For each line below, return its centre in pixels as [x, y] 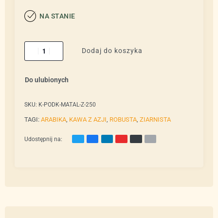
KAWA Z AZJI [88, 119]
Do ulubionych [47, 80]
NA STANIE [57, 16]
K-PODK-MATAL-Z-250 [67, 104]
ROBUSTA [123, 119]
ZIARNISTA [155, 119]
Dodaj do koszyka [112, 51]
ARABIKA [54, 119]
